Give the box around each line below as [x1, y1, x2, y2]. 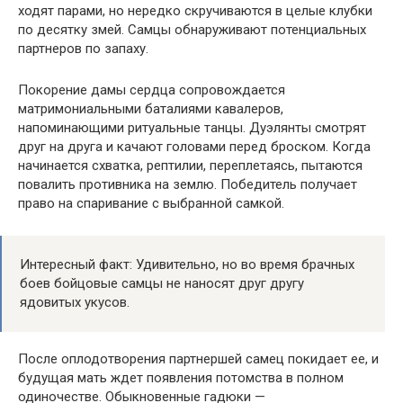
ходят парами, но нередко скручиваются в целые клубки [18, 2, 372, 19]
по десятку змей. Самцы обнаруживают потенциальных [18, 21, 366, 38]
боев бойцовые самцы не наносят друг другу [20, 274, 304, 291]
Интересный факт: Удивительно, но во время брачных [20, 255, 354, 273]
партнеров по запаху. [18, 40, 148, 57]
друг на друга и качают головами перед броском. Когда [18, 138, 371, 155]
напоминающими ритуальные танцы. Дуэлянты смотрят [18, 119, 366, 136]
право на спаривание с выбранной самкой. [18, 194, 284, 211]
